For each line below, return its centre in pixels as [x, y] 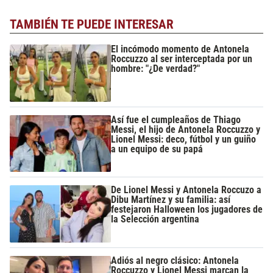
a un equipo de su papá [157, 149]
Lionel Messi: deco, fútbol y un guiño [184, 139]
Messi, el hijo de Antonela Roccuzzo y [186, 129]
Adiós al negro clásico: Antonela [175, 260]
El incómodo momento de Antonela [180, 49]
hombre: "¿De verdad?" [156, 69]
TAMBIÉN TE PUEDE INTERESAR [92, 24]
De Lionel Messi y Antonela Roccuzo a [186, 190]
